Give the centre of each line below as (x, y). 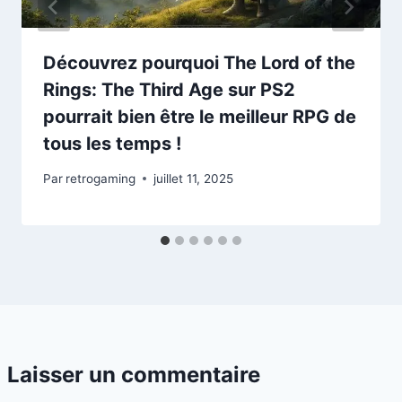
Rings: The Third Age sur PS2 (169, 90)
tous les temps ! (112, 144)
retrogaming (101, 178)
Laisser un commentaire (134, 374)
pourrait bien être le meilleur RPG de (200, 117)
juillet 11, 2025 (194, 178)
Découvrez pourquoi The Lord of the (199, 63)
